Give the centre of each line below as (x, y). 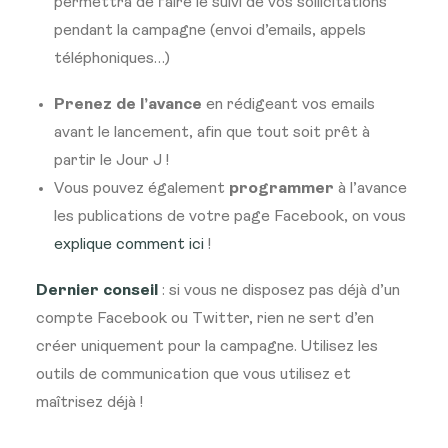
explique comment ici (129, 245)
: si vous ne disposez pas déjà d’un (279, 291)
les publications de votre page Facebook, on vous (230, 217)
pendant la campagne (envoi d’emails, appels (210, 31)
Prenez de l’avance (128, 105)
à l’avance (370, 189)
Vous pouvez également (141, 189)
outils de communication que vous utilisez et (193, 375)
